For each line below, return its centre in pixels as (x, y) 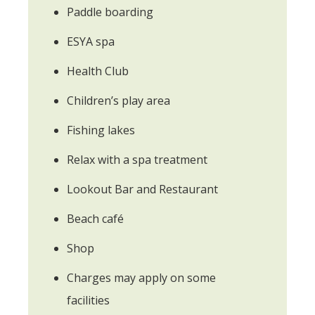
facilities (88, 300)
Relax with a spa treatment (137, 159)
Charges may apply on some (141, 277)
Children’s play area (118, 100)
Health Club (98, 71)
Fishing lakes (101, 130)
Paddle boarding (110, 12)
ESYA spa (91, 41)
